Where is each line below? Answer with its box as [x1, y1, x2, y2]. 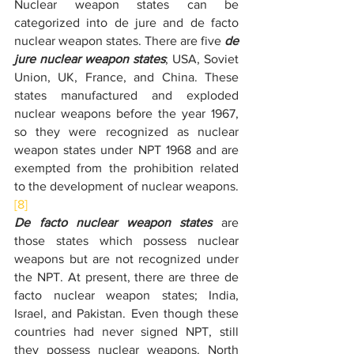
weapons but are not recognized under [14, 252, 239, 265]
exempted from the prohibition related [14, 161, 239, 175]
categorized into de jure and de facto [14, 16, 239, 29]
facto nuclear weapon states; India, [14, 288, 239, 302]
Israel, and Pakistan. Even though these [14, 307, 239, 320]
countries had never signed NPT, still [14, 325, 239, 338]
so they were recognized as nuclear [14, 125, 239, 138]
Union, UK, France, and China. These [14, 70, 239, 84]
